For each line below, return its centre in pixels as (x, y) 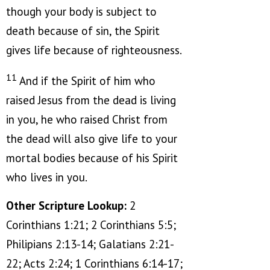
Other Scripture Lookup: (66, 205)
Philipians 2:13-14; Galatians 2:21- (90, 244)
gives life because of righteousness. (94, 50)
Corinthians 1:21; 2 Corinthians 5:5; (91, 224)
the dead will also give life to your (92, 138)
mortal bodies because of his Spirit (92, 158)
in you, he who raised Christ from (87, 119)
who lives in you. (47, 177)
